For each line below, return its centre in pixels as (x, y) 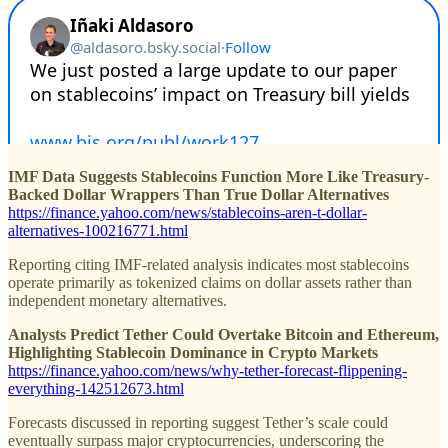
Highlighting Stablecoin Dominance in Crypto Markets (193, 353)
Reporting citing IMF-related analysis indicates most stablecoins (208, 265)
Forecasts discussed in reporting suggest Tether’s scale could (198, 423)
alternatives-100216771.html (98, 231)
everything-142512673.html (96, 389)
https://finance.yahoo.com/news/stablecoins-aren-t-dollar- (187, 213)
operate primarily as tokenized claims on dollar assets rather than (210, 283)
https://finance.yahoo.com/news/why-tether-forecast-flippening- (207, 371)
